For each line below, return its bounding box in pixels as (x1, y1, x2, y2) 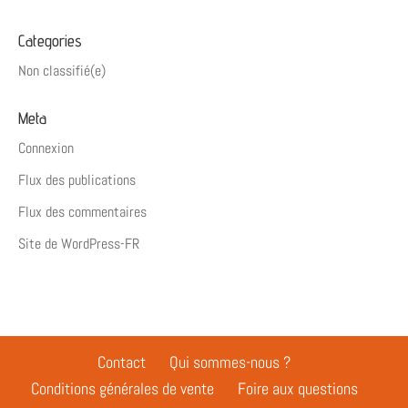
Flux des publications (18, 170, 136, 189)
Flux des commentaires (18, 202, 147, 221)
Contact (97, 352, 146, 372)
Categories (18, 31, 82, 50)
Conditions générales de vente (30, 378, 214, 399)
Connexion (18, 138, 74, 158)
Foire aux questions (237, 378, 358, 399)
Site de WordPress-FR (18, 234, 139, 253)
